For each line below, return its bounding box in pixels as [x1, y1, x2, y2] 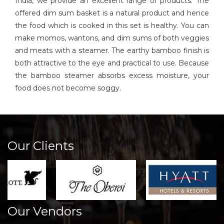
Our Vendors [7, 204, 82, 219]
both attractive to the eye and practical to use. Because [15, 58, 209, 68]
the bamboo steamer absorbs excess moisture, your [15, 71, 209, 80]
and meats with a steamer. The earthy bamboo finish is [15, 46, 209, 55]
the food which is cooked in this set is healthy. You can [15, 21, 209, 30]
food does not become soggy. [15, 83, 121, 93]
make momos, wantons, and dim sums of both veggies [15, 33, 209, 43]
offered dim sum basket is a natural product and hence [15, 8, 209, 18]
